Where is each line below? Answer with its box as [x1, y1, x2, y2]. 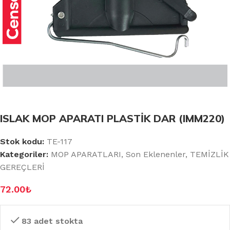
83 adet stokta [21, 216, 83, 226]
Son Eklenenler [126, 149, 185, 159]
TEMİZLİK [190, 149, 229, 159]
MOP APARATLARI [51, 149, 121, 159]
